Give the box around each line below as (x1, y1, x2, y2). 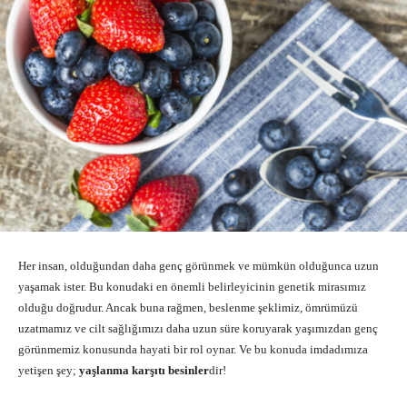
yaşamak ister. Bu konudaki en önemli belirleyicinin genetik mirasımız (18, 279, 366, 293)
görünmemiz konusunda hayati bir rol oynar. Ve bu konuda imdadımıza (18, 342, 368, 356)
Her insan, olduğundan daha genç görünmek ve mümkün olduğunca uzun (18, 258, 379, 273)
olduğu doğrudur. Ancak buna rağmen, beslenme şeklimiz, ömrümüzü (18, 300, 358, 314)
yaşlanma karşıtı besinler (79, 362, 209, 377)
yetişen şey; (18, 362, 79, 377)
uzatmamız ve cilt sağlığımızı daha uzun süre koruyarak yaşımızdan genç (18, 321, 378, 335)
